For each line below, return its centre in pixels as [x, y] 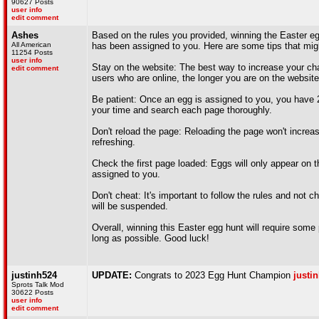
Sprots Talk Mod [38, 284]
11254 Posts [32, 52]
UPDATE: [112, 275]
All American [31, 45]
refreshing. [114, 142]
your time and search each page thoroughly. [182, 110]
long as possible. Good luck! [151, 238]
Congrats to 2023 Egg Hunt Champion [213, 275]
